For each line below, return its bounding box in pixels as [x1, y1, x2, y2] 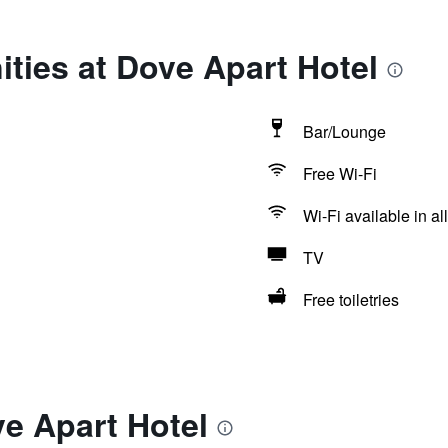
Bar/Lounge [302, 120, 386, 143]
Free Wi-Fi [302, 162, 377, 185]
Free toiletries [302, 288, 399, 311]
